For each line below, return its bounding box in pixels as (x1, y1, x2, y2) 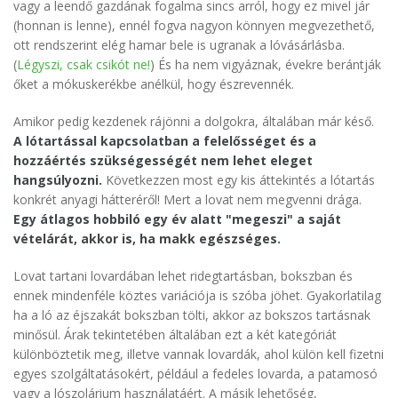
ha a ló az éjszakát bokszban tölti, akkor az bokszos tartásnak (13, 306, 370, 324)
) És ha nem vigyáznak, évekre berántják (150, 56, 381, 74)
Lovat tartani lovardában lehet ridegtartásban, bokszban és (13, 267, 353, 285)
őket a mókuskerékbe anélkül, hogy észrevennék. (13, 76, 294, 93)
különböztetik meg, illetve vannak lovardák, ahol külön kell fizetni (13, 346, 384, 363)
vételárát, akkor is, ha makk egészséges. (13, 230, 281, 248)
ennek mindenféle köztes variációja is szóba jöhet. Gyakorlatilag (13, 287, 381, 305)
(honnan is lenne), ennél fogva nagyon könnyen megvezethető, (13, 17, 375, 35)
